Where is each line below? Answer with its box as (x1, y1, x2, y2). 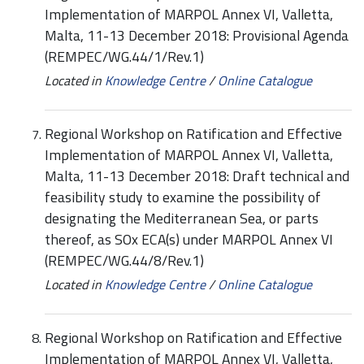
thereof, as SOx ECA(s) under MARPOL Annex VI (45, 228, 333, 251)
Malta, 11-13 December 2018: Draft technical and (45, 165, 349, 188)
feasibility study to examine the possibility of (45, 186, 321, 209)
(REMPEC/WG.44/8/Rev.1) (45, 249, 204, 272)
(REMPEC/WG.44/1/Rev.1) (45, 45, 204, 68)
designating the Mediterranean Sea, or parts (45, 207, 318, 230)
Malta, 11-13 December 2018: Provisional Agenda (45, 24, 349, 47)
